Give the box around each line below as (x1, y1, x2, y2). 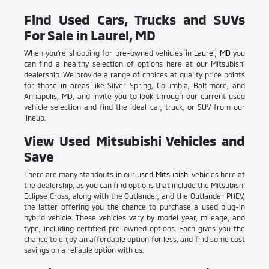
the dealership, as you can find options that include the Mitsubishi (23, 180, 246, 189)
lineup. (23, 113, 46, 122)
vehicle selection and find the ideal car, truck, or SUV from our (23, 102, 246, 111)
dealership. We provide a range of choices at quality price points (23, 70, 246, 79)
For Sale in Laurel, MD (23, 26, 156, 43)
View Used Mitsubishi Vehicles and (23, 132, 246, 148)
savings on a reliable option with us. (23, 245, 144, 254)
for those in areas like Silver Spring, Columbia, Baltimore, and (23, 80, 246, 89)
